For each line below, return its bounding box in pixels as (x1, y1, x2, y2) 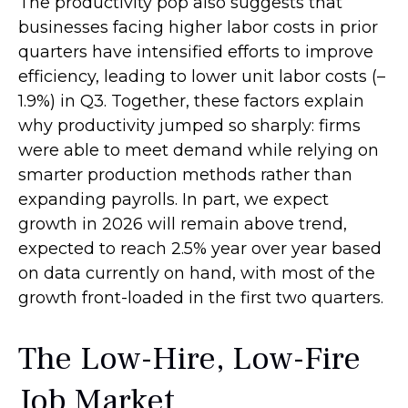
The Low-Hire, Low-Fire (18, 338, 361, 380)
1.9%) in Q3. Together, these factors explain (18, 91, 364, 111)
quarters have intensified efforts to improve (18, 42, 373, 62)
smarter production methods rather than (18, 165, 352, 185)
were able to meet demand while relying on (18, 140, 379, 160)
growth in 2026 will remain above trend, (18, 214, 347, 234)
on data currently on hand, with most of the (18, 263, 375, 283)
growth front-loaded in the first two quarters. (18, 288, 383, 308)
